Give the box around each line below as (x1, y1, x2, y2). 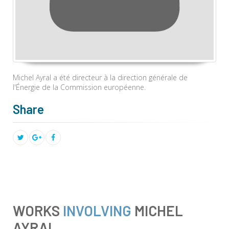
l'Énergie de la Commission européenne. (13, 82, 146, 92)
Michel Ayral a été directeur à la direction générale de (13, 73, 188, 82)
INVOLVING (63, 202, 131, 219)
